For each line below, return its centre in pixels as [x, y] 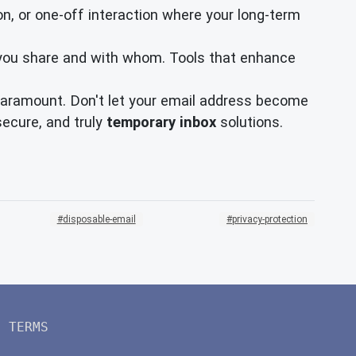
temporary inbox [161, 122]
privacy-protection [269, 220]
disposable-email [99, 220]
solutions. [250, 122]
